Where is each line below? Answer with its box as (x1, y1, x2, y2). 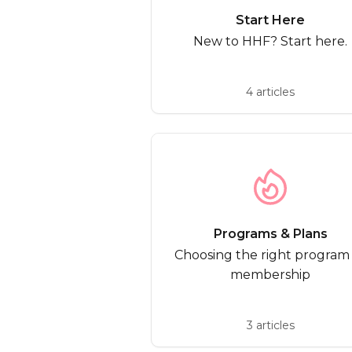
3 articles (246, 318, 295, 332)
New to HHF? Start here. (193, 34, 347, 49)
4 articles (246, 85, 295, 99)
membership (230, 267, 310, 282)
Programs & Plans (213, 226, 328, 241)
